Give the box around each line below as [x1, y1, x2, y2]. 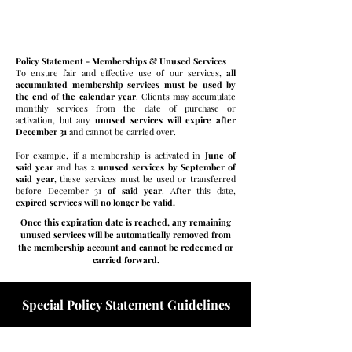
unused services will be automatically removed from [20, 229, 231, 240]
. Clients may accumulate [135, 90, 236, 102]
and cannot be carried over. [67, 126, 176, 137]
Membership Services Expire [25, 20, 186, 37]
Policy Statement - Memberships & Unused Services [16, 55, 226, 67]
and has [53, 161, 90, 173]
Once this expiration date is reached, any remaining [20, 216, 231, 228]
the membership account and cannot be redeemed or [18, 241, 233, 253]
